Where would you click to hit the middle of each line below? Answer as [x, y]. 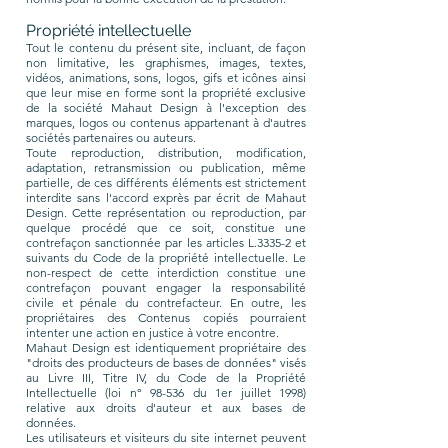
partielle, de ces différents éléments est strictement [166, 182]
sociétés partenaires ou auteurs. [111, 137]
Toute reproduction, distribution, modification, [166, 152]
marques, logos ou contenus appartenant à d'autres [166, 122]
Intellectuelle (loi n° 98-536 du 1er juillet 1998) [166, 392]
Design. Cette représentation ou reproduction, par [166, 212]
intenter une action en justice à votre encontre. [152, 332]
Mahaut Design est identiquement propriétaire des [166, 347]
